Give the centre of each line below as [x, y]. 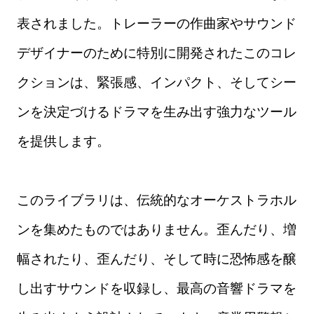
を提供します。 [63, 141]
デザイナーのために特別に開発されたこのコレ [157, 53]
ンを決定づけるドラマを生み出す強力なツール [157, 111]
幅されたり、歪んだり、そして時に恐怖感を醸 [157, 259]
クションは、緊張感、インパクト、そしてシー [157, 82]
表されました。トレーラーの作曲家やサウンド [157, 23]
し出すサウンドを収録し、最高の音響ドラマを [157, 288]
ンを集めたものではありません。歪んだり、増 [157, 229]
